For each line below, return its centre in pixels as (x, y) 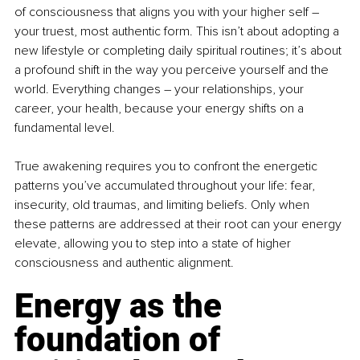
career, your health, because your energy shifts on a (161, 109)
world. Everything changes (89, 90)
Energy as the (122, 306)
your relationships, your (239, 90)
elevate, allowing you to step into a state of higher (154, 244)
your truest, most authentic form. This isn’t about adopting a (178, 32)
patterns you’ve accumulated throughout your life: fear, (166, 186)
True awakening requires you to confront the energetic (168, 167)
